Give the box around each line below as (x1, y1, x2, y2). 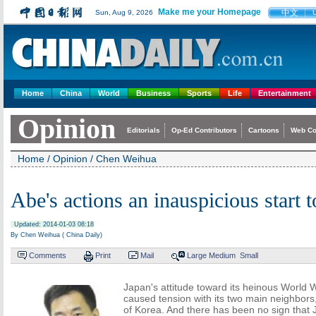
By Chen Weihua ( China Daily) (11, 231, 102, 238)
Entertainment (258, 89, 311, 97)
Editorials (127, 126, 160, 134)
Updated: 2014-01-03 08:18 (14, 221, 94, 228)
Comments (29, 251, 66, 260)
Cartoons (248, 126, 279, 134)
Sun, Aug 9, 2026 (95, 8, 153, 16)
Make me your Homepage (158, 7, 261, 17)
